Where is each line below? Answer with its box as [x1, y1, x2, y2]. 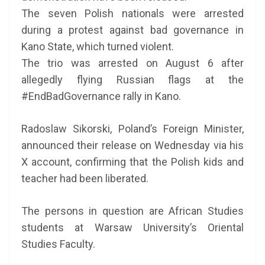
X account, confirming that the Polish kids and [21, 156, 244, 168]
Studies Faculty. [21, 238, 95, 250]
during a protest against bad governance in [21, 24, 244, 36]
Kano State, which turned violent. [21, 40, 174, 53]
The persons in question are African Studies [21, 205, 244, 217]
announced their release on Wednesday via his [21, 139, 244, 151]
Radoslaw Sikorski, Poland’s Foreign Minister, [21, 122, 244, 135]
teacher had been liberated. [21, 172, 148, 185]
